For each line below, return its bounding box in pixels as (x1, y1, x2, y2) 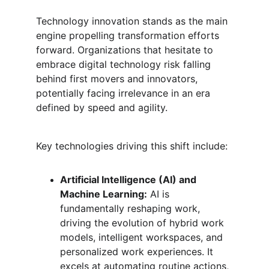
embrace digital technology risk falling (36, 58, 214, 70)
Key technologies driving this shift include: (36, 140, 228, 152)
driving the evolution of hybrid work (60, 217, 227, 229)
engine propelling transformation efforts (36, 29, 222, 41)
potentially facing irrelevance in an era (36, 87, 213, 99)
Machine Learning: (60, 188, 147, 200)
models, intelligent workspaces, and (60, 231, 226, 243)
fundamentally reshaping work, (60, 202, 203, 214)
